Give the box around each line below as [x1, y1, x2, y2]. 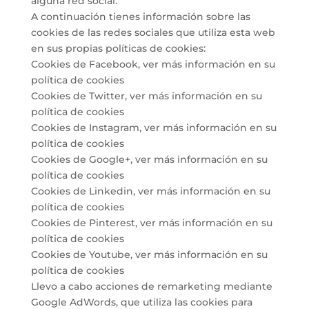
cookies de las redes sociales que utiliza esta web [30, 26, 275, 39]
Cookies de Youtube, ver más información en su [30, 248, 268, 261]
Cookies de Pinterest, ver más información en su [30, 217, 272, 229]
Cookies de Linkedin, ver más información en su [30, 185, 270, 197]
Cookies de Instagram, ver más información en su [30, 121, 277, 134]
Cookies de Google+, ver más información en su [30, 153, 268, 166]
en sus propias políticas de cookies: [30, 42, 206, 54]
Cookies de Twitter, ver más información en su [30, 90, 262, 102]
